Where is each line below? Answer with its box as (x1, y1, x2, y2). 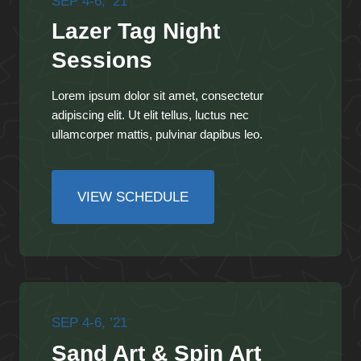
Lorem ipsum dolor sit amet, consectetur (52, 89, 263, 103)
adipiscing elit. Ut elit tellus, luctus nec (52, 108, 249, 122)
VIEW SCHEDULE (77, 189, 189, 205)
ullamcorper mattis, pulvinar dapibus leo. (52, 127, 263, 142)
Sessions (52, 48, 152, 73)
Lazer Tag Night (52, 19, 220, 44)
